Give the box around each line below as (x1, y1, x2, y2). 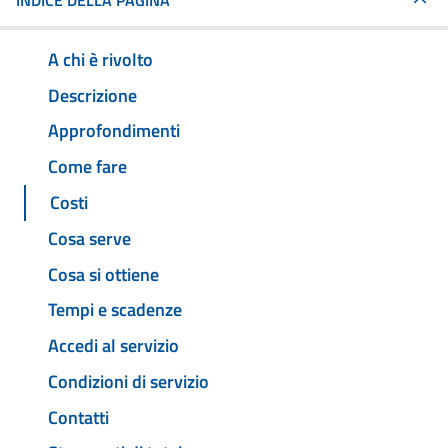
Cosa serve (48, 224, 131, 252)
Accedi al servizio (48, 332, 179, 360)
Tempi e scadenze (48, 296, 182, 324)
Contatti (48, 403, 109, 431)
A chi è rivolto (48, 45, 153, 73)
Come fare (48, 153, 127, 181)
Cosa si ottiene (48, 260, 159, 288)
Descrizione (48, 81, 137, 109)
